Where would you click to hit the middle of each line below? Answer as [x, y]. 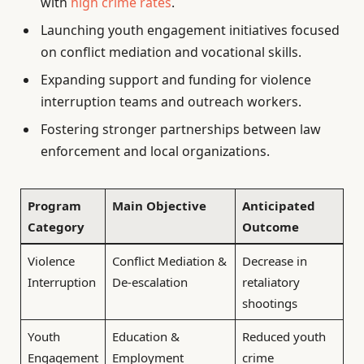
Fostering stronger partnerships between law [181, 129]
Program [54, 206]
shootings [269, 303]
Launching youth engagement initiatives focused [190, 30]
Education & [145, 337]
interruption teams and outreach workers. [171, 101]
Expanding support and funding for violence [176, 79]
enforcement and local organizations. [155, 151]
